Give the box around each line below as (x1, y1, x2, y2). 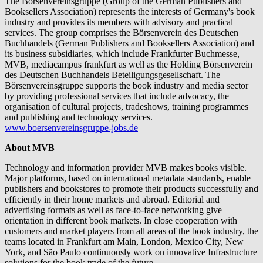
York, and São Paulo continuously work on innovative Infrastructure (5, 247, 257, 258)
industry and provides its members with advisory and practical (5, 17, 233, 28)
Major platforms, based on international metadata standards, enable (5, 173, 251, 184)
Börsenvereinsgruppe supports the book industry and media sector (5, 80, 248, 91)
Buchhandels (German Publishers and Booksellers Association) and (5, 38, 254, 49)
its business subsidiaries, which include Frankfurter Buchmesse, (5, 49, 240, 59)
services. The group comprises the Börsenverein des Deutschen (5, 28, 238, 38)
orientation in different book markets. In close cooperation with (5, 215, 237, 226)
